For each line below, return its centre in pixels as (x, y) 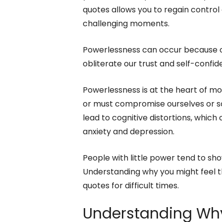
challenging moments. (126, 24)
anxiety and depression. (129, 132)
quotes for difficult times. (131, 186)
